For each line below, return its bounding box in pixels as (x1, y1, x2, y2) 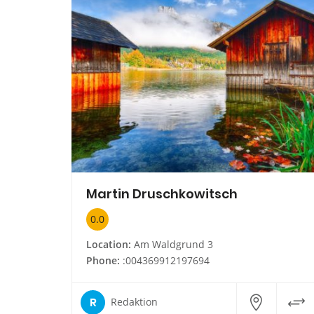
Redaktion (111, 295, 158, 309)
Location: (86, 237, 131, 251)
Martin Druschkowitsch (86, 184, 238, 203)
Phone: (86, 253, 120, 267)
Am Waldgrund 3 (131, 237, 213, 251)
